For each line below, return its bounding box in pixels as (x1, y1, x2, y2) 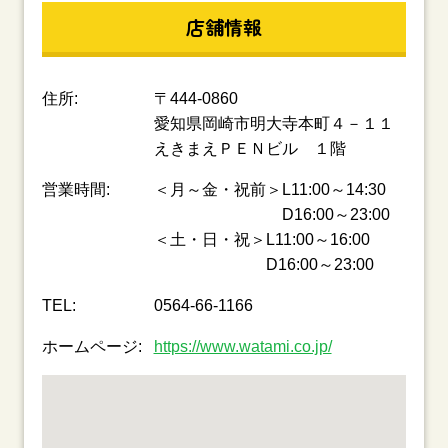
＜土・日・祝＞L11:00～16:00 (153, 231, 370, 249)
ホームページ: (41, 338, 142, 356)
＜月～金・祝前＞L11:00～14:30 (153, 181, 386, 199)
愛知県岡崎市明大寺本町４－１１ (153, 115, 394, 133)
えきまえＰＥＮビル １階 (153, 140, 346, 158)
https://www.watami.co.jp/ (153, 338, 332, 356)
